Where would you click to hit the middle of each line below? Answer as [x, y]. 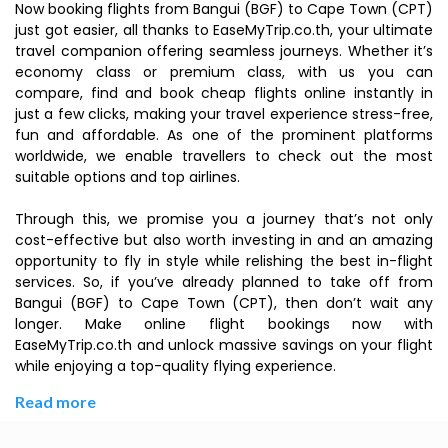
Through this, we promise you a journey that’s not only [224, 219]
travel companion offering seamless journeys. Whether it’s [224, 51]
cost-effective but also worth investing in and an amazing [224, 240]
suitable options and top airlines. [127, 177]
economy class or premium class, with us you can [224, 72]
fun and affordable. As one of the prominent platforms [224, 135]
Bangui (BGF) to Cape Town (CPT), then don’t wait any [224, 303]
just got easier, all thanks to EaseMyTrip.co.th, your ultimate [224, 30]
